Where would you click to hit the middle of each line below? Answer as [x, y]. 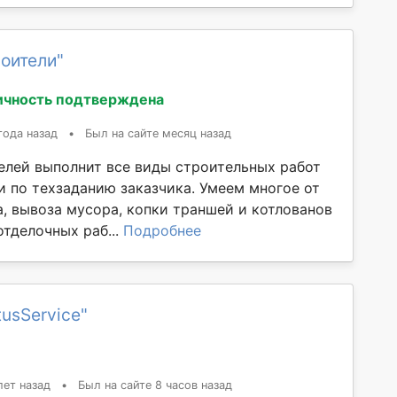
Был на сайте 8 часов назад [155, 385]
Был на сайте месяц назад [158, 134]
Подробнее [162, 231]
